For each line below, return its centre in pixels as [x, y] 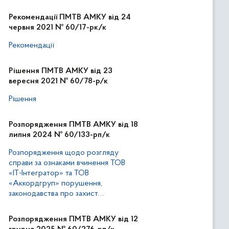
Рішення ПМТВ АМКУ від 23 [61, 71]
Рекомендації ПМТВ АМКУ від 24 [70, 17]
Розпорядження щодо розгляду [64, 153]
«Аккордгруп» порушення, [55, 184]
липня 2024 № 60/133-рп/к [59, 135]
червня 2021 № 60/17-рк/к [58, 28]
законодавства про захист [53, 194]
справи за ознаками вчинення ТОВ [67, 163]
